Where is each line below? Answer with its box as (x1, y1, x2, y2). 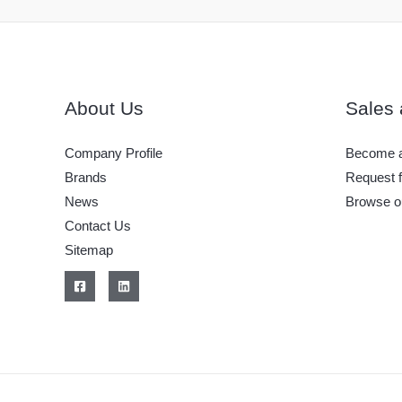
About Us (65, 98, 144, 118)
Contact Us (65, 218, 131, 233)
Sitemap (65, 242, 113, 258)
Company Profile (65, 145, 162, 161)
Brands (65, 170, 107, 185)
